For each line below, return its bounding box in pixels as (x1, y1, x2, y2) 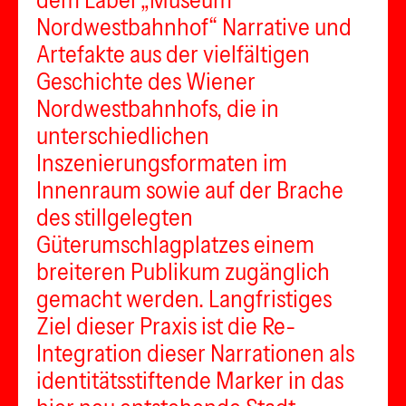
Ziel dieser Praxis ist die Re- (36, 312, 295, 341)
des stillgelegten (36, 203, 193, 232)
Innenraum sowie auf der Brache (36, 176, 343, 205)
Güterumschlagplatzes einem (36, 230, 314, 259)
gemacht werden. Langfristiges (36, 285, 332, 314)
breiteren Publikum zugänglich (36, 257, 330, 286)
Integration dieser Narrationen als (36, 339, 354, 368)
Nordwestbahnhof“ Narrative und (36, 13, 352, 42)
